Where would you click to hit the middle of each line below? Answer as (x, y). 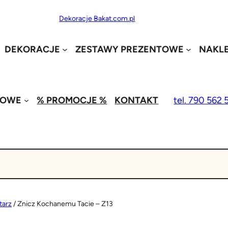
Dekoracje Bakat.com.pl (97, 19)
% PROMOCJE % (72, 100)
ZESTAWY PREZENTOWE (129, 49)
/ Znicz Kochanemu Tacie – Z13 (63, 204)
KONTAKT (137, 100)
